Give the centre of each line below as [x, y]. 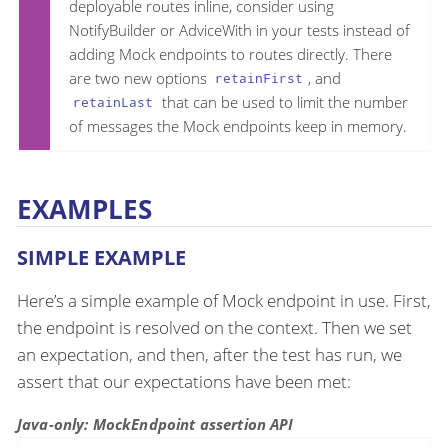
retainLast [113, 102]
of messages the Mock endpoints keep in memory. [238, 125]
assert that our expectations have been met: [184, 382]
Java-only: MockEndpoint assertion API [155, 424]
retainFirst [259, 78]
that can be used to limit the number [282, 101]
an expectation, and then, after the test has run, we [209, 355]
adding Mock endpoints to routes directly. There [230, 53]
